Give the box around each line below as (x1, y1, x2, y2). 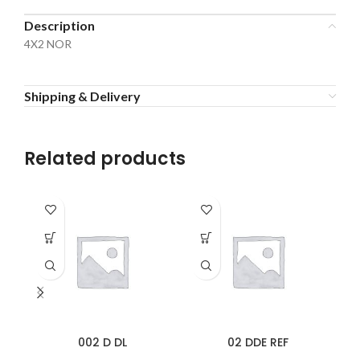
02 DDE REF (227, 334, 288, 350)
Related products (24, 146, 186, 171)
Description (24, 18, 95, 33)
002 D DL (77, 334, 127, 350)
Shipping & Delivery (24, 88, 141, 104)
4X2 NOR (24, 37, 72, 51)
